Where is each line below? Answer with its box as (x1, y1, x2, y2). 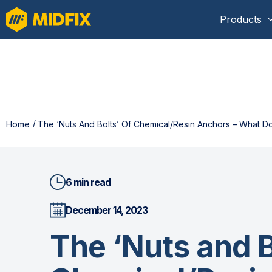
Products (220, 13, 262, 25)
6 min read (66, 176, 110, 188)
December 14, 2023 (66, 204, 148, 216)
